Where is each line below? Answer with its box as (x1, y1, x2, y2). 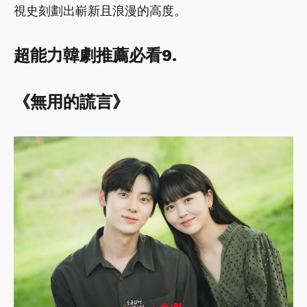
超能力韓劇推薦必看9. (14, 45, 177, 65)
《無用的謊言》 (14, 92, 129, 112)
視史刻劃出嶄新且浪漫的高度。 (14, 3, 186, 18)
